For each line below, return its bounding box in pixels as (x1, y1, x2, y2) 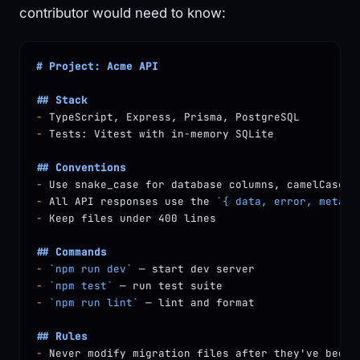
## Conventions (36, 160, 126, 174)
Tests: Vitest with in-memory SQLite (43, 126, 274, 141)
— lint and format (139, 295, 255, 309)
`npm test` (43, 278, 113, 292)
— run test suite (113, 278, 223, 292)
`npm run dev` (43, 261, 133, 276)
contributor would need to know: (19, 4, 226, 21)
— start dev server (133, 261, 255, 276)
